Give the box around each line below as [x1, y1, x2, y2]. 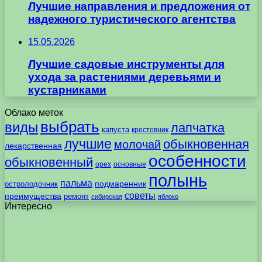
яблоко [158, 193, 178, 200]
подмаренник [95, 179, 146, 188]
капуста [102, 125, 129, 134]
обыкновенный [5, 155, 93, 170]
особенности [149, 152, 246, 170]
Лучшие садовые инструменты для [28, 58, 225, 71]
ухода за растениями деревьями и [28, 71, 221, 84]
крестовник [132, 126, 168, 134]
